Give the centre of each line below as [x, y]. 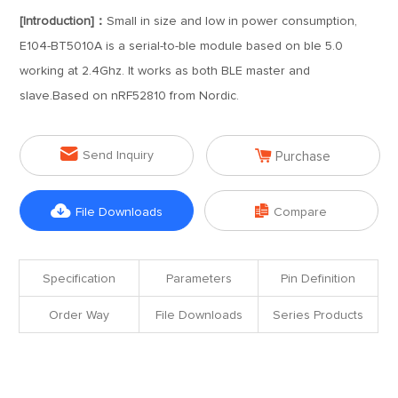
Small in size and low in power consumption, [232, 21]
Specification [80, 279]
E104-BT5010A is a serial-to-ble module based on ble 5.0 [182, 46]
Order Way [80, 315]
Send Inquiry [118, 155]
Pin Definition [318, 279]
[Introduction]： [64, 21]
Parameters [199, 279]
